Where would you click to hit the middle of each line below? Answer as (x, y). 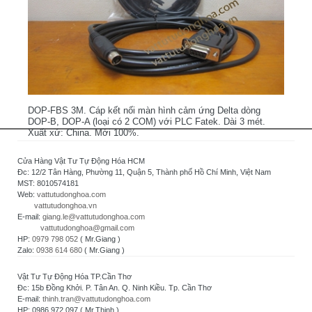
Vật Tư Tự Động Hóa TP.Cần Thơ (75, 277)
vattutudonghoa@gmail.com (87, 228)
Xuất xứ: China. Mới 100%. (84, 133)
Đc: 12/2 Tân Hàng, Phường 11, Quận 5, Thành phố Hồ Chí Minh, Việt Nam (144, 172)
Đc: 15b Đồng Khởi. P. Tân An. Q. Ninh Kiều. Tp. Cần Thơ (115, 288)
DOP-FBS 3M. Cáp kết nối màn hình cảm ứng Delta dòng (144, 111)
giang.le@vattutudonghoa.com (94, 217)
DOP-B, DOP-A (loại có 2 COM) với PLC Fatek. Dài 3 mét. (147, 122)
